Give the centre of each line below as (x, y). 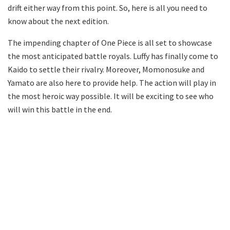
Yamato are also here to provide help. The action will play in (112, 82)
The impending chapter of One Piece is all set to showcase (110, 42)
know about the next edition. (58, 21)
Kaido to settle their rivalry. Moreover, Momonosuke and (106, 69)
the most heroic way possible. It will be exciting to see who (111, 96)
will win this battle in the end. (60, 109)
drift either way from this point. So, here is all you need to (108, 7)
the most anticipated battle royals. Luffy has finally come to (113, 56)
